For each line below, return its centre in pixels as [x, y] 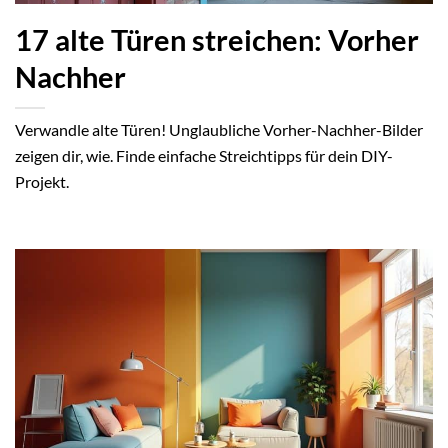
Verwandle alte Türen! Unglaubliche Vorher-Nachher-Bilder [219, 129]
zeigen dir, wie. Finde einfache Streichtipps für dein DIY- [204, 155]
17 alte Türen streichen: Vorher [217, 39]
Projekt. [42, 181]
